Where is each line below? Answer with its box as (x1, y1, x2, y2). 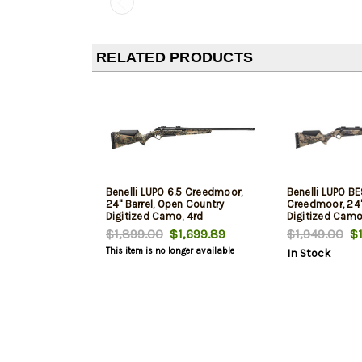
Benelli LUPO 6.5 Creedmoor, (105, 185, 243, 198)
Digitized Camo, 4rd (105, 209, 204, 222)
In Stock (286, 246, 330, 260)
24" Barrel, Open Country (105, 197, 225, 210)
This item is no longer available (105, 245, 234, 256)
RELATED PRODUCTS (96, 48, 253, 65)
